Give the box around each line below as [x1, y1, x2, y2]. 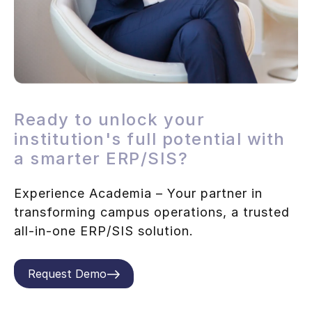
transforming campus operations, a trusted [14, 205, 290, 220]
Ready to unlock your [14, 109, 205, 130]
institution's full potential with [14, 129, 286, 150]
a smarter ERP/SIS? [14, 148, 188, 169]
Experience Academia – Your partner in [14, 186, 263, 201]
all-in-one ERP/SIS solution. [14, 224, 194, 239]
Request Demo [28, 266, 107, 281]
